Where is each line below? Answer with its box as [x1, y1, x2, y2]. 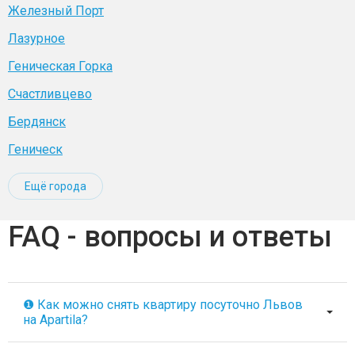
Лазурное [8, 31, 65, 46]
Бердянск [8, 114, 66, 129]
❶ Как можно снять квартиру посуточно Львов [23, 297, 303, 312]
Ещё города [25, 180, 86, 193]
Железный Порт [8, 3, 104, 18]
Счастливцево [8, 86, 92, 101]
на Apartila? [23, 312, 88, 327]
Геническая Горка [8, 59, 113, 74]
